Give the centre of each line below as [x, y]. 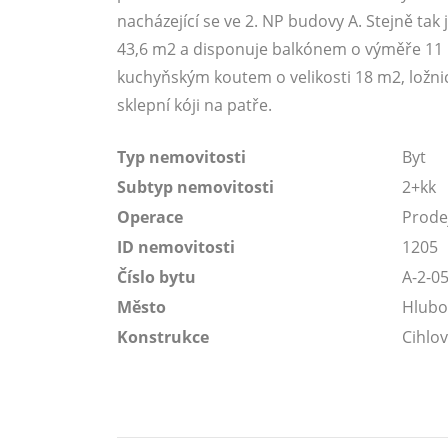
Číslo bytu [156, 277]
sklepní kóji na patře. [194, 105]
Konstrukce [163, 337]
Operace [150, 217]
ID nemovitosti [176, 247]
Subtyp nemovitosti [195, 187]
